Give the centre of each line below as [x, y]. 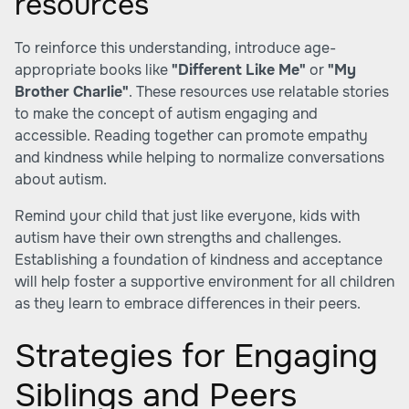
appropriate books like [93, 70]
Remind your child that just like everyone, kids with [187, 216]
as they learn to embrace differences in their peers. [188, 304]
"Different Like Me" [239, 70]
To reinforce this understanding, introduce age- [175, 48]
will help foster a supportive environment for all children [204, 282]
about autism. [61, 179]
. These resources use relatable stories [259, 92]
